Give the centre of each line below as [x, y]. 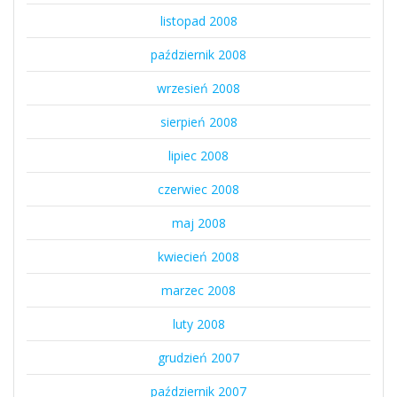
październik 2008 [198, 55]
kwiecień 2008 [198, 257]
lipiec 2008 [198, 156]
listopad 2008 [198, 21]
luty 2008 [198, 324]
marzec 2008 [198, 291]
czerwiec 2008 [198, 190]
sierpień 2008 [198, 122]
